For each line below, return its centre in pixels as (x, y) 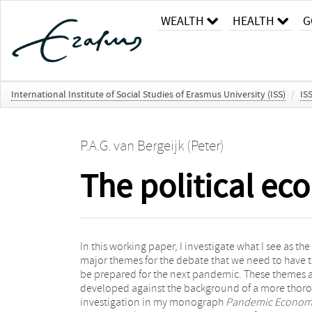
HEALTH (253, 21)
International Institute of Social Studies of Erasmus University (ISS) (148, 94)
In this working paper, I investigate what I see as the (195, 246)
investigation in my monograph (153, 302)
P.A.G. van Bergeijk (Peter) (152, 146)
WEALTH (182, 21)
